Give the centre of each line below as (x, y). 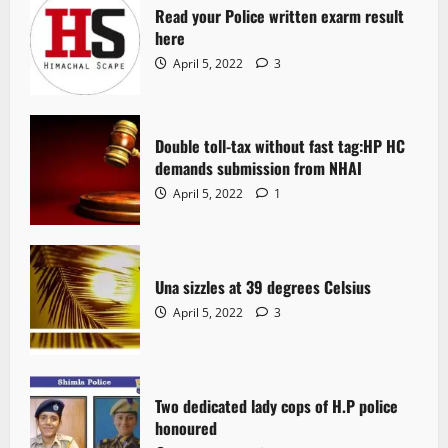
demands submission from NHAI (258, 168)
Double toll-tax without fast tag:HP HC (280, 146)
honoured (186, 428)
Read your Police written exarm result (279, 16)
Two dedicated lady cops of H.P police (276, 406)
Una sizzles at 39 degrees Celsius (263, 287)
